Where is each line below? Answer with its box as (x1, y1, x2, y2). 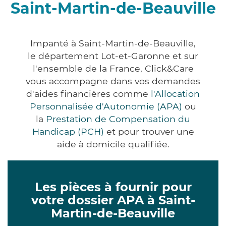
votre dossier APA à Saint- (31, 192, 195, 207)
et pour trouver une (103, 126, 194, 137)
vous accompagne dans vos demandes (26, 75, 200, 86)
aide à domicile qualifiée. (56, 138, 169, 149)
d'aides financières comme (26, 88, 151, 99)
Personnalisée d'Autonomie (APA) (30, 100, 182, 111)
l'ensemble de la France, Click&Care (32, 63, 194, 74)
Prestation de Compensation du (46, 113, 190, 124)
